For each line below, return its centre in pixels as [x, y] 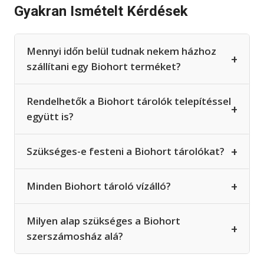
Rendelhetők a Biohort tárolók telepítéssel [129, 101]
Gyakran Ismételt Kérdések [101, 11]
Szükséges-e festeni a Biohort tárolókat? [126, 151]
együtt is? [50, 117]
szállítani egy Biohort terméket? [104, 67]
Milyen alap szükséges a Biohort [103, 221]
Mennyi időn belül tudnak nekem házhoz [121, 51]
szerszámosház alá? [75, 236]
